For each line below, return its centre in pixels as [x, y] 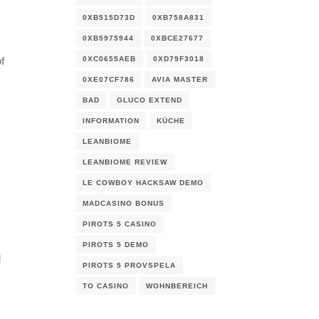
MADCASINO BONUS [124, 203]
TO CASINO [106, 286]
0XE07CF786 [109, 79]
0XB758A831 [178, 17]
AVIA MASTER [180, 79]
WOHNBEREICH [177, 286]
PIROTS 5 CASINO [120, 224]
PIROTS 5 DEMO [116, 245]
